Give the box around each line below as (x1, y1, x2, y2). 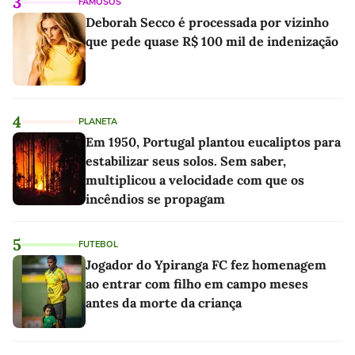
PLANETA (78, 115, 117, 128)
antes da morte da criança (86, 294, 242, 311)
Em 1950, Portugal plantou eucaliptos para (86, 133, 341, 150)
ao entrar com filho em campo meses (86, 275, 308, 292)
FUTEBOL (78, 238, 118, 250)
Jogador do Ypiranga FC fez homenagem (86, 256, 326, 273)
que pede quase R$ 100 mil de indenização (86, 32, 338, 49)
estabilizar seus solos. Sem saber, (86, 152, 286, 169)
